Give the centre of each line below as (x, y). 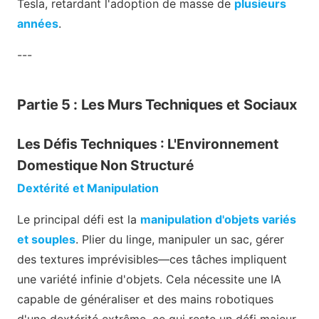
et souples (46, 240)
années (38, 24)
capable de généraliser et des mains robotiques (145, 299)
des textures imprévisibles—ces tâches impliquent (152, 260)
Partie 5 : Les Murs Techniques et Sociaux (157, 105)
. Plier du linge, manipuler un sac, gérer (180, 240)
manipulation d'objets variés (218, 220)
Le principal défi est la (79, 220)
